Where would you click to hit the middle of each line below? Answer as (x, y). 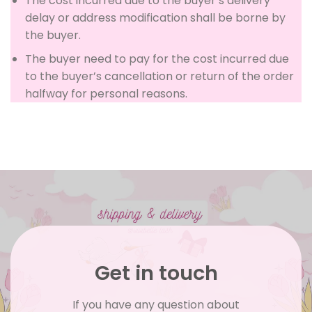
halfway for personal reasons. (106, 94)
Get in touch (156, 273)
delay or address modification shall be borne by (155, 17)
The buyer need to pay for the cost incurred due (157, 59)
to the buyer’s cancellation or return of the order (159, 77)
